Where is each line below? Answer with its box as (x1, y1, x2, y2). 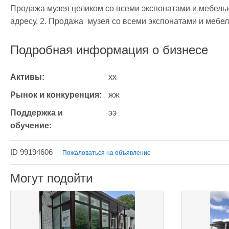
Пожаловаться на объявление (62, 149, 151, 156)
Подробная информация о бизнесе (10, 43, 208, 57)
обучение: (10, 121, 52, 130)
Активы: (10, 73, 44, 81)
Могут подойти (10, 171, 93, 185)
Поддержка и (10, 108, 63, 117)
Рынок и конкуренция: (10, 90, 102, 99)
